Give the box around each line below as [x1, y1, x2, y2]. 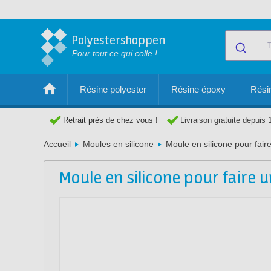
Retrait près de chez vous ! [63, 116, 158, 125]
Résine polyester [80, 84, 146, 94]
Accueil [44, 139, 71, 149]
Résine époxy [171, 84, 226, 94]
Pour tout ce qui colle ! [72, 48, 157, 58]
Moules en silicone [83, 139, 154, 149]
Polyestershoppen [72, 34, 165, 47]
